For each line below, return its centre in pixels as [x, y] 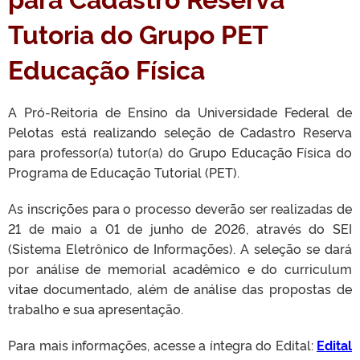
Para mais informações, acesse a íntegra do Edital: [162, 345]
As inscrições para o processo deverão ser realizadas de [180, 208]
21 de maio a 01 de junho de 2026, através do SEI [180, 228]
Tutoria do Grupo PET [138, 33]
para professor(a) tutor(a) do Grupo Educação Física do [180, 152]
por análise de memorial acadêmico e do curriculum [180, 268]
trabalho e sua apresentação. [96, 309]
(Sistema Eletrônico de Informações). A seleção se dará [180, 248]
